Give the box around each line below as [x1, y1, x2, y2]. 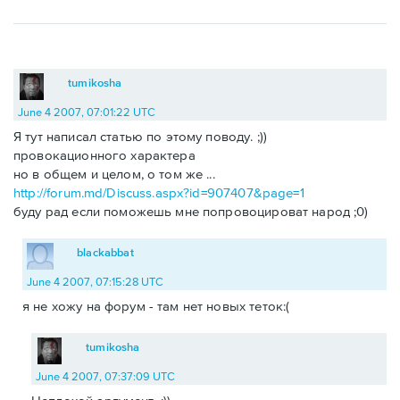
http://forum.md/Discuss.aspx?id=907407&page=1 [13, 184, 304, 200]
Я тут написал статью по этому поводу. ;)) [13, 128, 268, 144]
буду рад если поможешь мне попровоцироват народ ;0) [13, 203, 369, 219]
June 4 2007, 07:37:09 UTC [36, 369, 175, 383]
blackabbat [77, 245, 134, 259]
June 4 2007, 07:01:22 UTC [18, 104, 155, 119]
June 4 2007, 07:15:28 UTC [27, 274, 163, 288]
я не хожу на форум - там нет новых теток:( [22, 297, 290, 313]
